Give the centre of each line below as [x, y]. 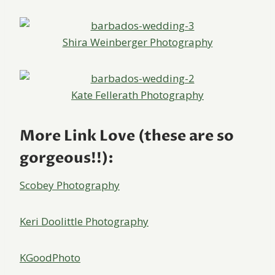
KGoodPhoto [50, 258]
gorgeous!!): [67, 158]
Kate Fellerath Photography [137, 95]
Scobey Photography [70, 185]
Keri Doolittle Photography [84, 222]
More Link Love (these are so [127, 136]
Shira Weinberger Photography [137, 42]
